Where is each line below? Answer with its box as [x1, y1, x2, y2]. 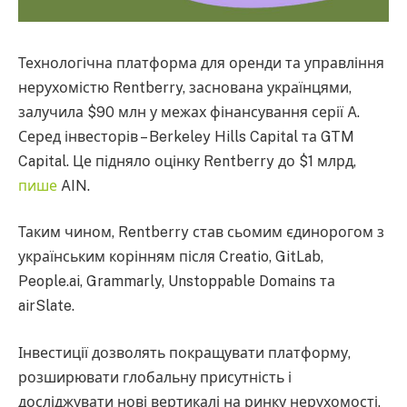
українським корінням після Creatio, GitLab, [18, 248, 323, 266]
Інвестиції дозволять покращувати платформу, [18, 343, 351, 362]
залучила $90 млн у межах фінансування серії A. [18, 103, 360, 121]
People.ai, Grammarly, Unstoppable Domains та [18, 273, 335, 291]
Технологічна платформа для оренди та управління [18, 54, 384, 72]
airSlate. [18, 297, 74, 315]
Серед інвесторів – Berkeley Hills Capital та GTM [18, 127, 354, 145]
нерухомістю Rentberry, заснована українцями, [18, 78, 352, 96]
